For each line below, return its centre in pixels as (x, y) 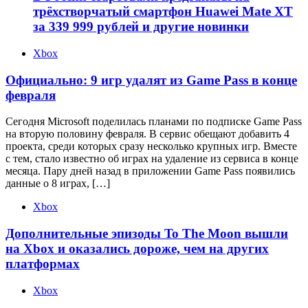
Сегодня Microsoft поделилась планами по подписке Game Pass (154, 122)
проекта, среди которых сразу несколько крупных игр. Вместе (151, 146)
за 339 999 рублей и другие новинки (141, 27)
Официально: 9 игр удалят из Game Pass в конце (151, 80)
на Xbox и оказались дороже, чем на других (137, 249)
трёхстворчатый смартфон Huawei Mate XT (163, 12)
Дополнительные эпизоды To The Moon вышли (147, 234)
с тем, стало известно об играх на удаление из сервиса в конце (152, 159)
